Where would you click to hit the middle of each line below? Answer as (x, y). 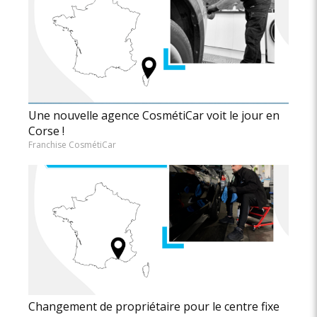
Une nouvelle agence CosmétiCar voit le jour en (154, 116)
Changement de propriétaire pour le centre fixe (154, 307)
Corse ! (46, 131)
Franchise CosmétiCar (72, 145)
